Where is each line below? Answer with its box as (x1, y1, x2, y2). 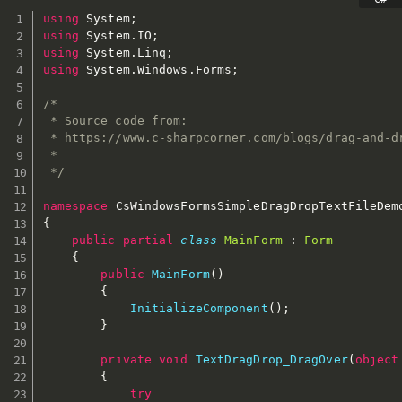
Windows (136, 63, 188, 77)
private (100, 353, 153, 367)
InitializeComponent (129, 301, 268, 316)
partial (122, 233, 174, 248)
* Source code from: (42, 114, 188, 128)
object (354, 353, 399, 367)
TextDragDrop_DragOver (195, 353, 348, 367)
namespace (42, 199, 109, 214)
